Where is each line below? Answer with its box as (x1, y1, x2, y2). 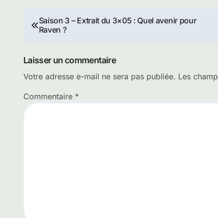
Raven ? (38, 25, 67, 35)
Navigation (23, 9, 100, 28)
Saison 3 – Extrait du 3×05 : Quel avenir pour (38, 16, 197, 25)
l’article (23, 52, 75, 71)
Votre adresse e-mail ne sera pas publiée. (23, 72, 176, 81)
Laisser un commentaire (23, 55, 116, 65)
